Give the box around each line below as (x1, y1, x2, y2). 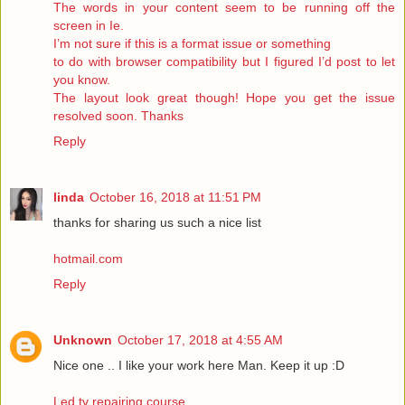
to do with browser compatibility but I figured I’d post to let (53, 54, 395, 70)
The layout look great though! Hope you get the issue (53, 90, 395, 106)
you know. (53, 72, 110, 88)
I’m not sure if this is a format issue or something (53, 36, 331, 52)
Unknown (53, 333, 112, 348)
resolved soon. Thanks (53, 108, 184, 124)
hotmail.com (53, 251, 123, 267)
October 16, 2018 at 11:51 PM (89, 190, 261, 205)
